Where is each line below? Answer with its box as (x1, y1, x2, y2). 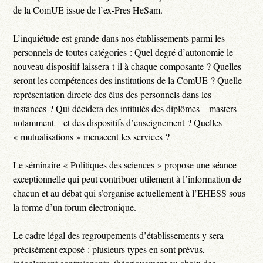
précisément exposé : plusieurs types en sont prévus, (13, 242, 205, 255)
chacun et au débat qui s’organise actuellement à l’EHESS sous (13, 186, 246, 199)
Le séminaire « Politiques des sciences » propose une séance (13, 158, 237, 171)
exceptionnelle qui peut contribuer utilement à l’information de (13, 172, 242, 185)
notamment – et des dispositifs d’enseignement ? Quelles (13, 116, 222, 129)
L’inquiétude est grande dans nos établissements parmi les (13, 31, 225, 44)
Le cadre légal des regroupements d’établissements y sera (13, 228, 224, 241)
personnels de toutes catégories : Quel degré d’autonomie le (13, 45, 234, 58)
